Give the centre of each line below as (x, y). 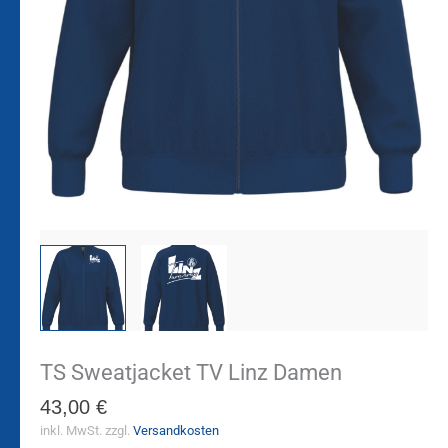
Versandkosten (176, 430)
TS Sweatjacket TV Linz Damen (191, 372)
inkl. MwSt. (71, 430)
